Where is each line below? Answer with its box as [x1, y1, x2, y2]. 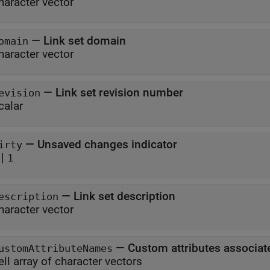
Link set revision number [55, 86, 183, 99]
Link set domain [43, 34, 126, 48]
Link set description [74, 189, 175, 203]
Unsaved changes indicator [37, 137, 177, 151]
